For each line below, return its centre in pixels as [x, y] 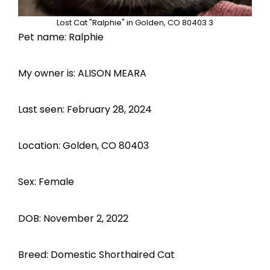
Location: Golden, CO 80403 [83, 146]
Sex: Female [46, 182]
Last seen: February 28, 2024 [85, 110]
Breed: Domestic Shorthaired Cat [96, 254]
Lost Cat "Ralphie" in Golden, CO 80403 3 [135, 22]
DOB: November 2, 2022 [73, 218]
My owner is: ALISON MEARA [82, 73]
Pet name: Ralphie [61, 37]
